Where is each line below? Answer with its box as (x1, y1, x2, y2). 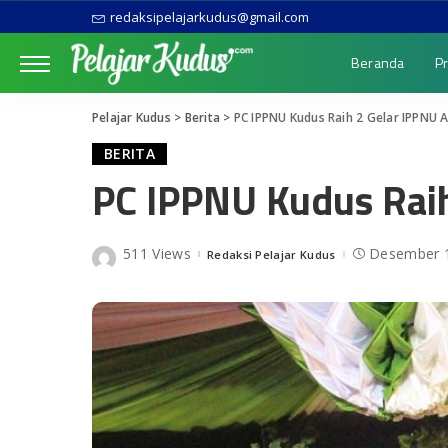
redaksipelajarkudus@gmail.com (110, 8, 309, 26)
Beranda (350, 52, 405, 73)
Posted (189, 250, 230, 266)
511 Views (123, 244, 191, 264)
